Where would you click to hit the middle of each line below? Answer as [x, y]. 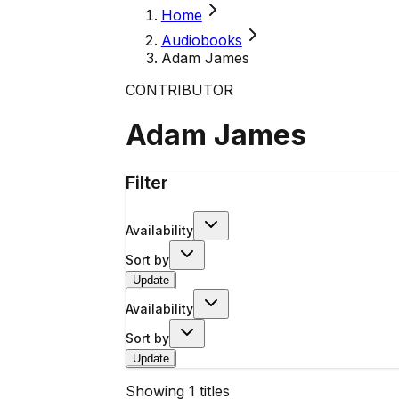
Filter [147, 182]
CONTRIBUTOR [179, 90]
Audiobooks [201, 40]
